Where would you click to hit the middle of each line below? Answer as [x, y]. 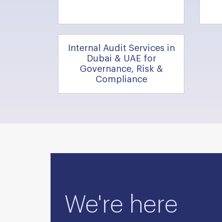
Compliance [121, 79]
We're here [121, 205]
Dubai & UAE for [121, 58]
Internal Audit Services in [121, 48]
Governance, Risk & [121, 69]
